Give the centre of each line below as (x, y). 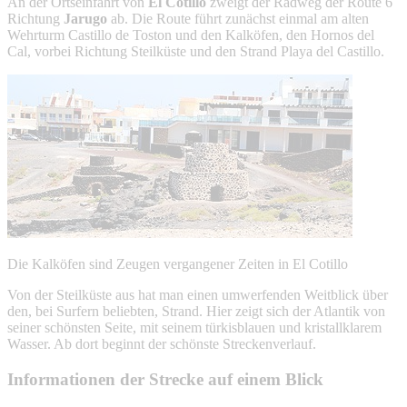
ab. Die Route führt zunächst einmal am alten (238, 18)
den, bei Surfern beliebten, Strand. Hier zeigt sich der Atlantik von (196, 311)
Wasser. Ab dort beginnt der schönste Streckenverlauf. (162, 343)
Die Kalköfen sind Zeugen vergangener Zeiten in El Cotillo (178, 263)
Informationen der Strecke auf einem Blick (165, 379)
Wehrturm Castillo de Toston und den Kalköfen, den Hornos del (191, 35)
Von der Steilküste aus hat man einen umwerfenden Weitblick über (198, 294)
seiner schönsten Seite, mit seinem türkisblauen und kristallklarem (194, 327)
